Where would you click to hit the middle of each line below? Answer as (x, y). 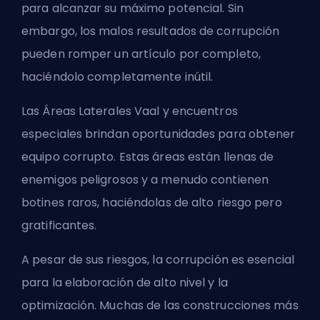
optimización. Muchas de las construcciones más (160, 306)
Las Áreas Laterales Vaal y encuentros (130, 111)
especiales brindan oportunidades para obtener (159, 134)
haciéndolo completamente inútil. (117, 77)
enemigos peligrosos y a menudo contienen (145, 180)
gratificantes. (59, 226)
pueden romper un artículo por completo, (141, 54)
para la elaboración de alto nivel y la (125, 283)
